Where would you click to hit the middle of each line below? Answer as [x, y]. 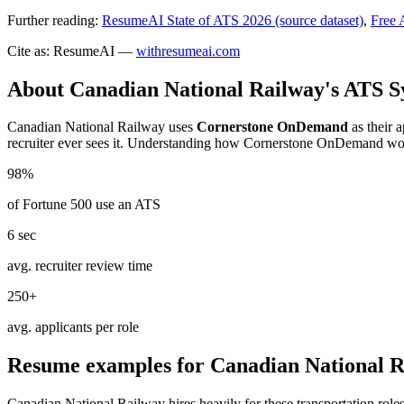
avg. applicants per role [73, 327]
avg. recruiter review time [80, 266]
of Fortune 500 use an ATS [84, 205]
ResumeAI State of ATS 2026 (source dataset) [233, 20]
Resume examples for [109, 366]
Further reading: [53, 20]
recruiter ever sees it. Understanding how [125, 143]
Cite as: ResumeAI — [70, 50]
